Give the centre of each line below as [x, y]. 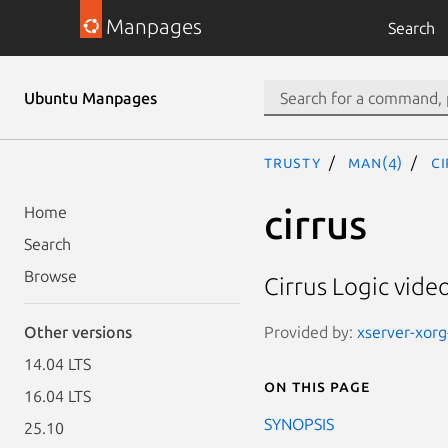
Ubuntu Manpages [90, 98]
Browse [50, 276]
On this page [317, 385]
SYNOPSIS [299, 423]
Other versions [78, 332]
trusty [292, 162]
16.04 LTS [57, 396]
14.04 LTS [57, 364]
